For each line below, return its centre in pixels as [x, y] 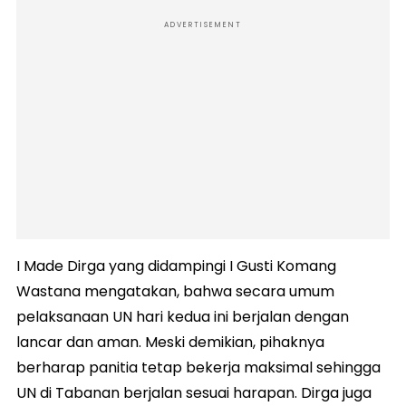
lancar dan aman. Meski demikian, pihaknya [170, 343]
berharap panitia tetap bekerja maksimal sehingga [198, 368]
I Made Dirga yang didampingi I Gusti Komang [176, 266]
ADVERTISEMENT [203, 25]
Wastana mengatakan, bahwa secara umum [175, 292]
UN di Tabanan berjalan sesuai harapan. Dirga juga [194, 393]
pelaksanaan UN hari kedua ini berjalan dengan [183, 317]
